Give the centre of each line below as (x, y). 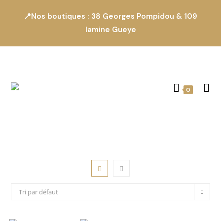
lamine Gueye (110, 30)
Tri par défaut (39, 192)
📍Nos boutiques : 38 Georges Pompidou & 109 (110, 16)
